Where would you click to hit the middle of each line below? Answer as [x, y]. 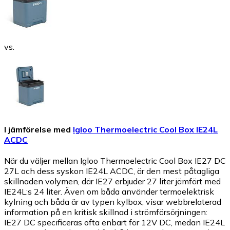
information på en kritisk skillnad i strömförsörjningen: [106, 212]
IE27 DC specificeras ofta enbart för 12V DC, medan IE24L [114, 223]
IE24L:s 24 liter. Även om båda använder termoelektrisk [109, 192]
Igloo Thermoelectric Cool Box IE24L [145, 129]
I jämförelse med [37, 129]
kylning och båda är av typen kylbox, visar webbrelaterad [113, 202]
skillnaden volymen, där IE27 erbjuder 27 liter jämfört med [112, 181]
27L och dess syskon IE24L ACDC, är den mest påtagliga [112, 171]
